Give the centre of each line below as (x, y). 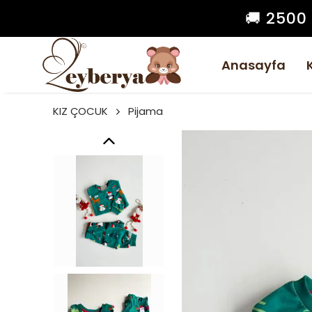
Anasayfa (253, 65)
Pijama (146, 111)
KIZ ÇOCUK (80, 111)
